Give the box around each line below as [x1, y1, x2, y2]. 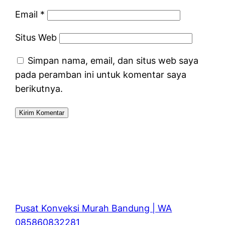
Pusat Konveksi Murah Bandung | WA [15, 202, 172, 213]
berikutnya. [15, 83, 63, 94]
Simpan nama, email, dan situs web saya [28, 55, 199, 66]
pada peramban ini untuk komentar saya [15, 69, 187, 80]
